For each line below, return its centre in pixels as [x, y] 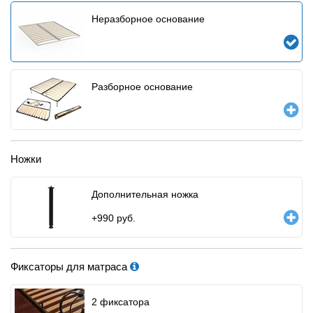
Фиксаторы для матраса [70, 267]
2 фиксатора [121, 302]
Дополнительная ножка [145, 194]
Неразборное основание [148, 19]
